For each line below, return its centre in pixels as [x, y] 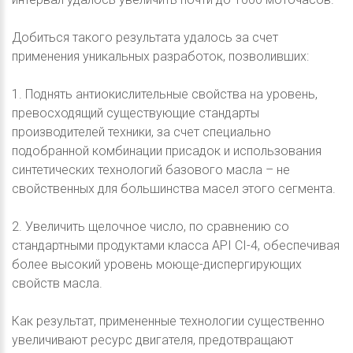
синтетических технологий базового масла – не [151, 169]
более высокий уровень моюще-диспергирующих [157, 264]
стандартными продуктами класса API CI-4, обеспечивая [176, 245]
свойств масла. [57, 283]
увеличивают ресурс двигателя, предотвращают [152, 340]
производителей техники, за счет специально [141, 132]
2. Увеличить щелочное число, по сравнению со [150, 226]
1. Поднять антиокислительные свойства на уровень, [165, 94]
